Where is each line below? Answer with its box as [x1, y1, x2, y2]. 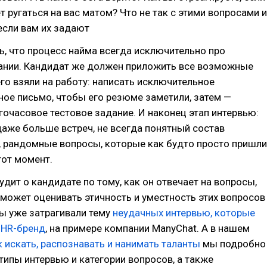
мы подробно [200, 238, 266, 250]
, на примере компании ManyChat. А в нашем [45, 222, 250, 234]
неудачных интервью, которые [113, 207, 255, 219]
